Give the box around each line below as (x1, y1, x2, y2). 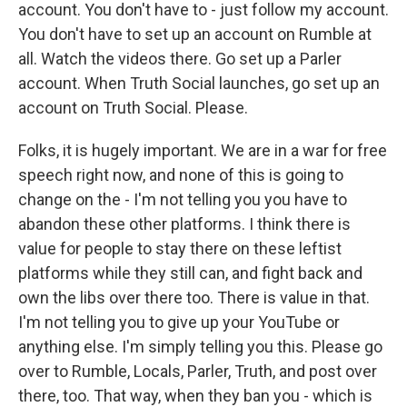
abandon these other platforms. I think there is (18, 214, 351, 233)
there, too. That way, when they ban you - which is (18, 386, 372, 405)
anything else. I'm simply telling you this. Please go (18, 337, 382, 356)
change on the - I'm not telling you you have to (18, 190, 347, 209)
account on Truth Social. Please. (18, 98, 248, 117)
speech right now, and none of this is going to (18, 165, 343, 184)
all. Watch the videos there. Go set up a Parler (18, 49, 342, 68)
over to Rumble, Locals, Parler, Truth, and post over (18, 362, 377, 381)
